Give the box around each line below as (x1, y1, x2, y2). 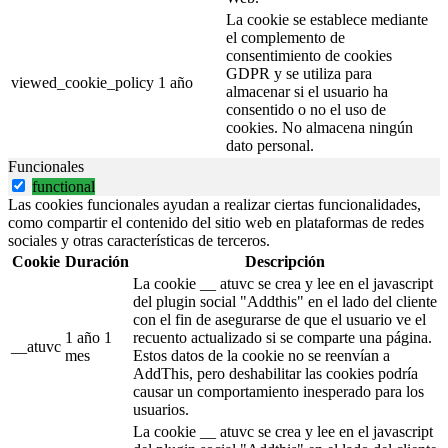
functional (32, 178, 95, 196)
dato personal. (226, 137, 314, 155)
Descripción (245, 253, 325, 271)
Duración (65, 253, 129, 271)
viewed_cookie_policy (11, 74, 154, 92)
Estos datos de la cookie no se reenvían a (133, 347, 390, 365)
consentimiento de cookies (226, 47, 392, 65)
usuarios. (133, 401, 189, 419)
